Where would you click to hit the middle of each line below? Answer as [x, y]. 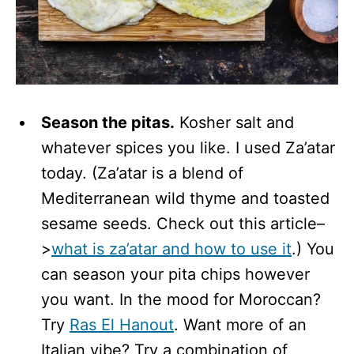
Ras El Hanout [122, 324]
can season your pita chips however [175, 274]
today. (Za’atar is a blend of [142, 173]
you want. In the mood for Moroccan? [181, 299]
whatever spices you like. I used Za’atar [188, 147]
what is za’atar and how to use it [171, 249]
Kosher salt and [234, 122]
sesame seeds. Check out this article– [183, 223]
